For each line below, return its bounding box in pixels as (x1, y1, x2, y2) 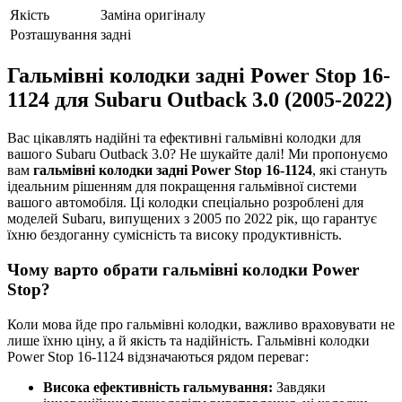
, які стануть (312, 162, 387, 179)
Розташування (10, 27, 97, 43)
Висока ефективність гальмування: (43, 379, 273, 395)
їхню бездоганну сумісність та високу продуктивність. (7, 227, 342, 243)
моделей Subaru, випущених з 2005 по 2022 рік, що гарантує (7, 211, 377, 227)
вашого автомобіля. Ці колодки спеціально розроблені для (7, 195, 363, 211)
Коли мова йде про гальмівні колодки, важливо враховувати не (7, 316, 395, 332)
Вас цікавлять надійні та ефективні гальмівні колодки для (7, 130, 361, 146)
